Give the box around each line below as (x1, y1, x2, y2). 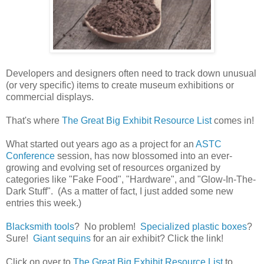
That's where (6, 115, 62, 126)
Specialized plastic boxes (140, 221, 247, 232)
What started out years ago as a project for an (6, 138, 196, 149)
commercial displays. (6, 91, 94, 102)
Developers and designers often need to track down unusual (6, 68, 256, 78)
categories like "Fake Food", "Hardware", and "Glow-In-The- (6, 174, 256, 184)
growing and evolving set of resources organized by (6, 162, 220, 173)
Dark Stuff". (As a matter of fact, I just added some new (6, 186, 233, 196)
